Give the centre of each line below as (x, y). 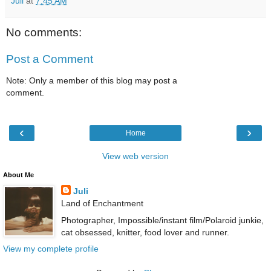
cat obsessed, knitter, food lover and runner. (145, 232)
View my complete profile (51, 248)
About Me (18, 175)
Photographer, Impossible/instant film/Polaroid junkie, (162, 220)
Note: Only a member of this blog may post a (92, 81)
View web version (135, 156)
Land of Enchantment (102, 204)
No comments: (44, 33)
